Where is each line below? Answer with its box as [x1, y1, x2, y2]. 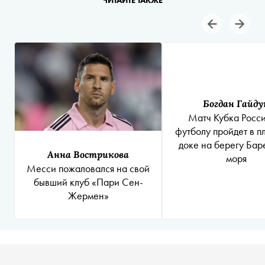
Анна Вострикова [47, 148, 129, 161]
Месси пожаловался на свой [27, 161, 150, 176]
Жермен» [67, 189, 109, 203]
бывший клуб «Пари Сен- [33, 175, 143, 189]
